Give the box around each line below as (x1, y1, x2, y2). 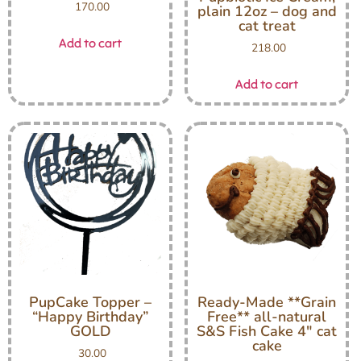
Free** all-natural (207, 306, 326, 326)
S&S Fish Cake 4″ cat (197, 321, 337, 341)
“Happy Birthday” (32, 306, 148, 326)
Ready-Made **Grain (197, 292, 336, 312)
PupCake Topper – (29, 292, 151, 312)
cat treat (238, 15, 296, 35)
